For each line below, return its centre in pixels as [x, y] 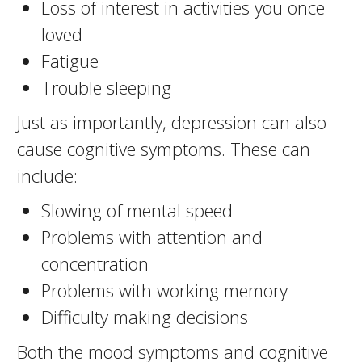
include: [47, 175]
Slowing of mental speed [137, 210]
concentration [95, 263]
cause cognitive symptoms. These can [163, 149]
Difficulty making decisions [144, 317]
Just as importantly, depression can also [171, 122]
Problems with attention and [152, 237]
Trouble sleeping [106, 87]
